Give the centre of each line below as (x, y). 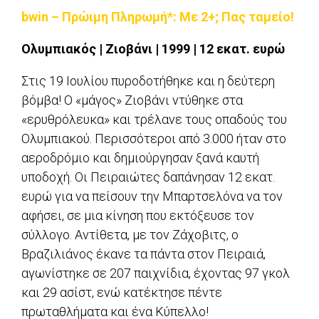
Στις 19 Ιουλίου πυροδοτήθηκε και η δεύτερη (148, 81)
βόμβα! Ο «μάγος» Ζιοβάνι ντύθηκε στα (132, 100)
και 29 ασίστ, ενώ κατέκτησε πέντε (122, 293)
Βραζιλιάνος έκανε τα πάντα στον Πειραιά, (143, 254)
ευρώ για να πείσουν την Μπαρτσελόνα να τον (152, 197)
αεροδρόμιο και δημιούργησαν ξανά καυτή (140, 158)
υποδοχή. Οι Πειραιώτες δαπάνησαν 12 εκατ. (148, 177)
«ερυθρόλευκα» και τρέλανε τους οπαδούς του (154, 120)
